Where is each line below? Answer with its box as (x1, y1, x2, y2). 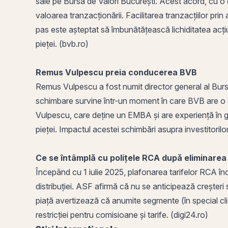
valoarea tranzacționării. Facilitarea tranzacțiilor (36, 10, 210, 20)
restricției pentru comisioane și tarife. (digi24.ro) (36, 210, 210, 220)
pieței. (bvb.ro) (36, 39, 91, 49)
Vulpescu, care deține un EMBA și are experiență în (36, 110, 224, 120)
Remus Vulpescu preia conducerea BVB (36, 67, 197, 77)
